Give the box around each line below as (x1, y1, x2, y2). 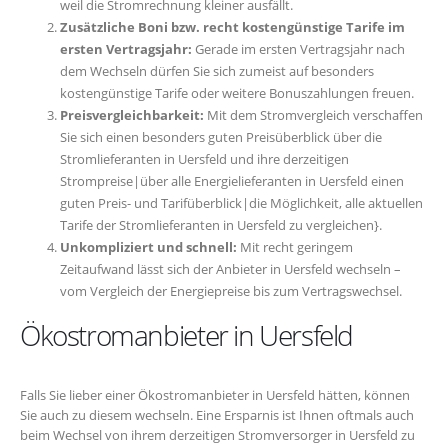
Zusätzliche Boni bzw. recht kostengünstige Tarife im (60, 17, 405, 36)
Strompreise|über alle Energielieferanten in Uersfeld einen (60, 171, 404, 190)
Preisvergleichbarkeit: (60, 105, 204, 124)
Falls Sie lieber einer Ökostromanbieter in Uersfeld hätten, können (20, 385, 410, 404)
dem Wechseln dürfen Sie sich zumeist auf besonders (60, 61, 374, 80)
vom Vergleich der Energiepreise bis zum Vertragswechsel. (60, 281, 402, 300)
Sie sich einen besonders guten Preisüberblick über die (60, 127, 382, 146)
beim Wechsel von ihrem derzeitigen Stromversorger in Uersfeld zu (20, 425, 415, 444)
